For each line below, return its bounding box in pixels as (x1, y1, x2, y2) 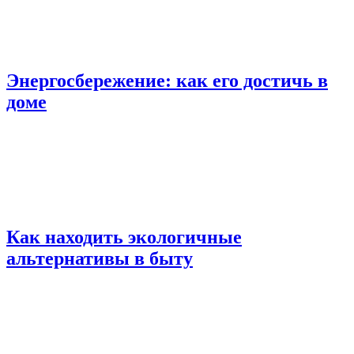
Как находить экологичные (6, 226, 242, 247)
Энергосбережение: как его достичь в (6, 70, 328, 91)
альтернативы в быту (6, 247, 193, 269)
